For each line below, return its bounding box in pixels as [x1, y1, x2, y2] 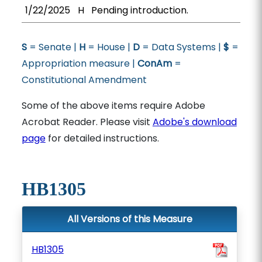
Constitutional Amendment [21, 73, 147, 87]
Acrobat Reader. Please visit [21, 115, 153, 129]
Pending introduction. [91, 4, 188, 17]
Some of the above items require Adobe [21, 99, 205, 112]
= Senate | [26, 40, 79, 54]
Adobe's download [152, 115, 237, 129]
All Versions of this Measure [67, 212, 192, 226]
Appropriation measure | [21, 57, 137, 70]
